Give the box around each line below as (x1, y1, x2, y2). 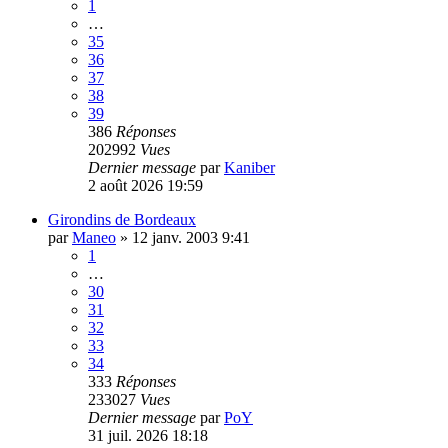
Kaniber (224, 158, 275, 176)
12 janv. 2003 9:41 (132, 228, 250, 246)
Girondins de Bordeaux (48, 210, 196, 228)
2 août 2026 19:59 (88, 176, 203, 194)
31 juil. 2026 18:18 (88, 426, 208, 444)
